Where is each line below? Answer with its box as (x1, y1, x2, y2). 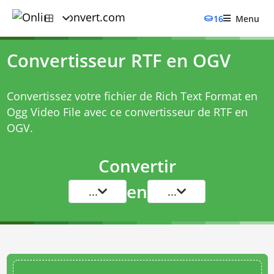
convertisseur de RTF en (124, 105, 248, 119)
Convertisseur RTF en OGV (6, 48, 231, 73)
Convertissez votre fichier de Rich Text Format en (6, 89, 257, 103)
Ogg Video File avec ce (6, 105, 125, 119)
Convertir (98, 154, 176, 177)
